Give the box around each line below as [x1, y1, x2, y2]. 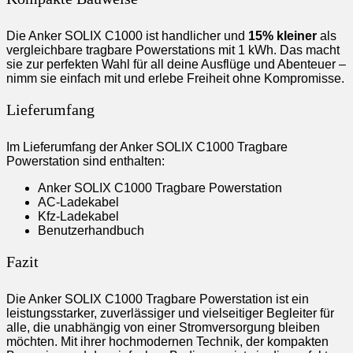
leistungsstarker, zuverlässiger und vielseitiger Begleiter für [6, 306, 334, 320]
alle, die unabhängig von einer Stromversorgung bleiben [6, 320, 320, 334]
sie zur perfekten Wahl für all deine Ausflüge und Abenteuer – [6, 57, 346, 71]
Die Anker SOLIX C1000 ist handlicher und [6, 28, 248, 43]
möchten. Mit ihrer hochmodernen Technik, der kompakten [6, 334, 329, 348]
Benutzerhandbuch [38, 223, 144, 237]
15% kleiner [248, 28, 317, 43]
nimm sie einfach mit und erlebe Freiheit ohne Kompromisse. [6, 71, 344, 85]
